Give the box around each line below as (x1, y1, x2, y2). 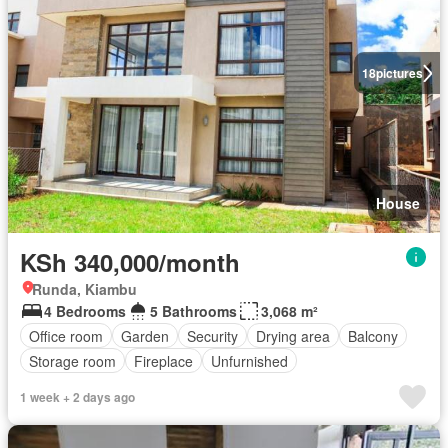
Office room (29, 325, 103, 346)
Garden (121, 325, 169, 346)
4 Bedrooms (44, 301, 126, 322)
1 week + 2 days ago (20, 388, 135, 407)
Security (187, 325, 238, 346)
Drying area (256, 325, 330, 346)
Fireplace (134, 350, 193, 371)
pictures (375, 64, 423, 83)
